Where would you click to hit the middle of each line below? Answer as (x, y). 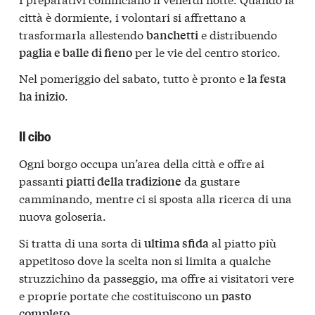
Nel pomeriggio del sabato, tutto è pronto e (133, 78)
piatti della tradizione (124, 181)
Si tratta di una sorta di (82, 242)
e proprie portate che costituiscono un (120, 295)
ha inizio (42, 96)
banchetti (172, 34)
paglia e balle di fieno (76, 52)
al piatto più (243, 242)
